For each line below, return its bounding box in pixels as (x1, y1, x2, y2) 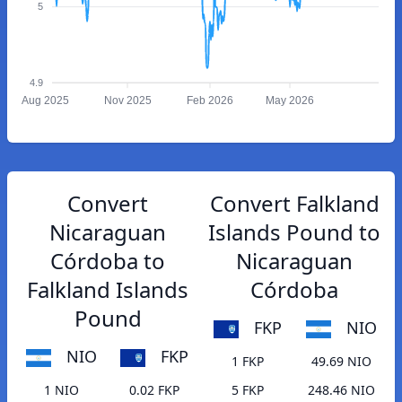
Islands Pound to (208, 217, 380, 247)
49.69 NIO (310, 353, 371, 371)
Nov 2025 (103, 94, 152, 108)
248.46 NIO (307, 381, 375, 399)
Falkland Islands (27, 275, 188, 304)
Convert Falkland (209, 188, 380, 218)
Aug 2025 (21, 94, 69, 108)
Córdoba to (50, 246, 165, 275)
